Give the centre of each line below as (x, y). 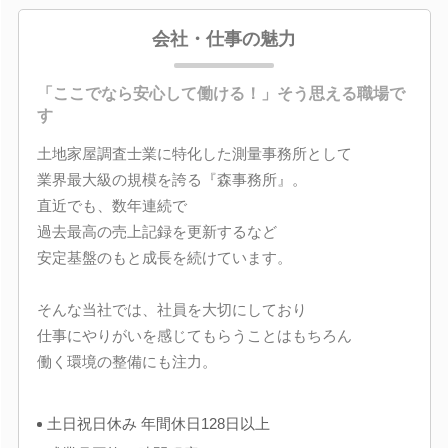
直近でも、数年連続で (111, 205)
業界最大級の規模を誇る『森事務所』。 (171, 179)
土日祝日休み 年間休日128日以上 (158, 423)
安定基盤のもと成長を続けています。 (164, 257)
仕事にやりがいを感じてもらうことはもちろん (194, 335)
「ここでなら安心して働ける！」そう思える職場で (220, 93)
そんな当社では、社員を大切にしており (171, 309)
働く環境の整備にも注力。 (126, 361)
